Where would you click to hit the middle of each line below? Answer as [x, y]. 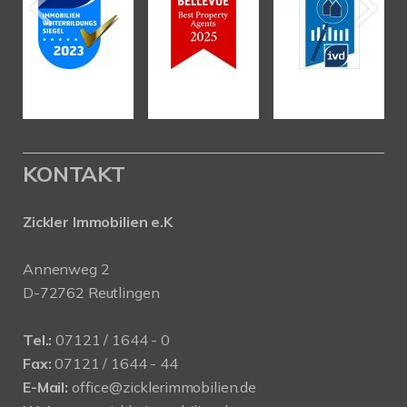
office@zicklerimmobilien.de [164, 387]
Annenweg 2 [66, 268]
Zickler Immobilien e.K [98, 221]
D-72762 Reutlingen [91, 292]
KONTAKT [74, 173]
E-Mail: [45, 387]
